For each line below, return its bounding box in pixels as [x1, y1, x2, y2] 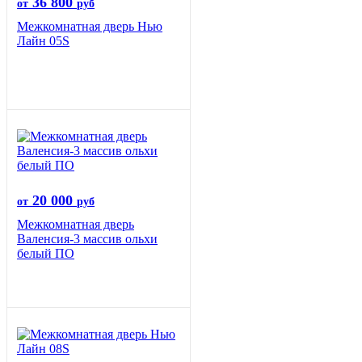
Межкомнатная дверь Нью [17, 19, 162, 34]
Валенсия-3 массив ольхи [17, 232, 158, 246]
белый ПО [17, 246, 74, 261]
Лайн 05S [17, 34, 69, 48]
